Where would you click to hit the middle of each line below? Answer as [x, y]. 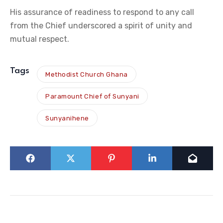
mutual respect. [40, 39]
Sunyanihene [67, 118]
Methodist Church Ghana [87, 74]
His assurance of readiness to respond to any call [102, 12]
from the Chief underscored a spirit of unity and [101, 26]
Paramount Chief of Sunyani [92, 96]
